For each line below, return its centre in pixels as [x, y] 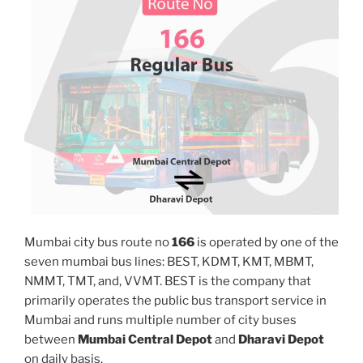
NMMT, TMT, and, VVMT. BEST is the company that [168, 281]
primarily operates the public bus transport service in [175, 300]
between [51, 339]
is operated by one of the [267, 242]
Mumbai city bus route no [98, 242]
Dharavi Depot [281, 339]
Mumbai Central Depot [145, 339]
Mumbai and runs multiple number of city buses [160, 320]
